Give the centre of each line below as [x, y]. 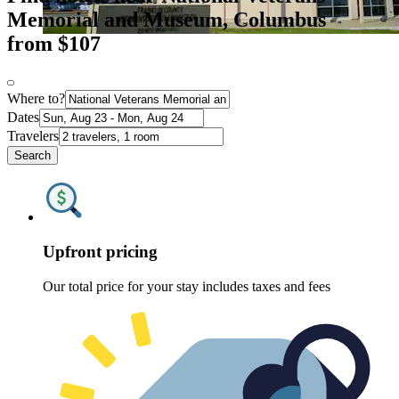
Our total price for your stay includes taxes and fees [187, 286]
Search [33, 156]
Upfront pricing [100, 251]
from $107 [54, 44]
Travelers [33, 136]
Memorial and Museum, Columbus [167, 20]
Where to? [36, 99]
